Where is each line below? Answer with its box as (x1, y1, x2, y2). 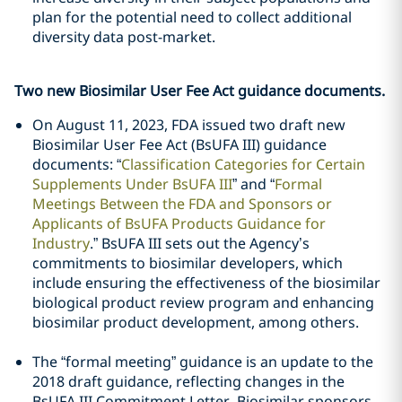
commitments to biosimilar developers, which (32, 253, 343, 273)
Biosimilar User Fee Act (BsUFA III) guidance (32, 135, 327, 154)
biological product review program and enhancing (32, 293, 374, 312)
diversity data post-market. (32, 27, 215, 47)
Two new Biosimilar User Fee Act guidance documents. (14, 81, 385, 100)
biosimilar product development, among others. (32, 312, 363, 332)
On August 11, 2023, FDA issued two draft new (32, 115, 345, 135)
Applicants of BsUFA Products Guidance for (32, 214, 326, 233)
